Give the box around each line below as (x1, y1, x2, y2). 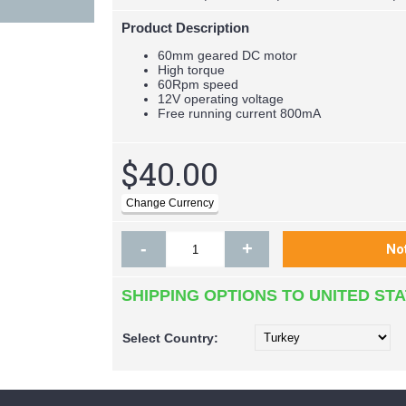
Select (122, 331, 164, 345)
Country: (164, 331, 218, 345)
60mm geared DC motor (158, 48, 297, 63)
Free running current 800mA (158, 106, 321, 121)
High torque (158, 63, 225, 77)
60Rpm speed (158, 77, 238, 92)
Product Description (121, 20, 249, 35)
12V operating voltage (158, 92, 284, 106)
